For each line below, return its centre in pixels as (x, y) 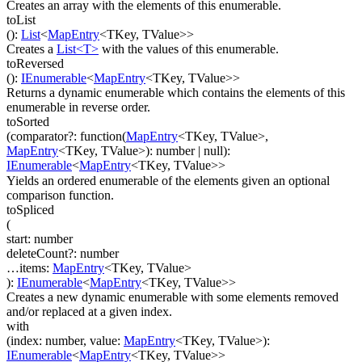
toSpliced (30, 209)
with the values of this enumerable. (189, 49)
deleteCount (37, 253)
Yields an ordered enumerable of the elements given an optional (168, 180)
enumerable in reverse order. (78, 107)
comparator (39, 137)
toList (21, 19)
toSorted (28, 122)
